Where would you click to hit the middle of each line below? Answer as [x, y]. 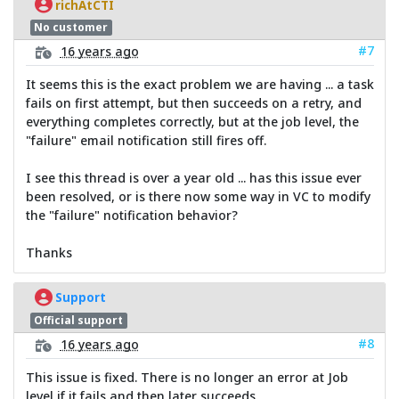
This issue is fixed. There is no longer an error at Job [187, 377]
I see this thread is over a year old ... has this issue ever [193, 177]
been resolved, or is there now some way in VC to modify [198, 196]
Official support [79, 321]
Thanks [49, 252]
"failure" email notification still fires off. [146, 140]
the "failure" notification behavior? [131, 215]
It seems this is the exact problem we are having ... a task [199, 84]
